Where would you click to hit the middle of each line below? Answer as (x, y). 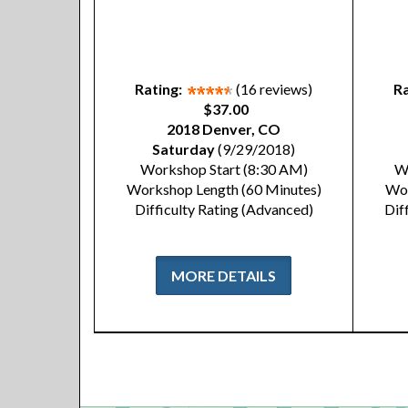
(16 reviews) (274, 89)
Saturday (184, 149)
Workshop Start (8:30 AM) (224, 169)
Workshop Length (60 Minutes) (224, 189)
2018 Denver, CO (224, 129)
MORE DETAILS (224, 275)
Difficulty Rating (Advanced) (224, 209)
